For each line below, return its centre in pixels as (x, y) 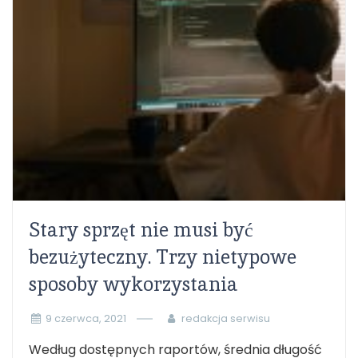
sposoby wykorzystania (133, 284)
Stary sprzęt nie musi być (141, 230)
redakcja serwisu (225, 318)
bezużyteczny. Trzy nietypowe (163, 257)
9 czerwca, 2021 (86, 318)
